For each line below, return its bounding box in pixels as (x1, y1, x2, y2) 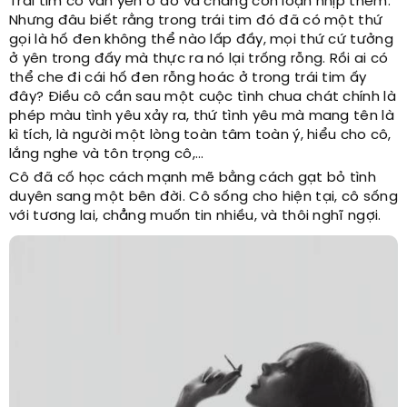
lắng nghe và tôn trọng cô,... (9, 147, 204, 163)
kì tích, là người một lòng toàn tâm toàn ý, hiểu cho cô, (9, 128, 392, 144)
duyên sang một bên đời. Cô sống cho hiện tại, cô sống (9, 190, 398, 205)
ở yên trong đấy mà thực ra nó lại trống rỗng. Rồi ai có (9, 52, 389, 67)
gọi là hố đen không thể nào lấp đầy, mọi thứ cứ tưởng (9, 33, 393, 48)
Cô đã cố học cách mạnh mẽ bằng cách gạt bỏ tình (9, 171, 377, 186)
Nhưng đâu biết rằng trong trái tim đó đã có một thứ (9, 14, 383, 29)
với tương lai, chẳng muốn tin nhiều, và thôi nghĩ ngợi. (9, 209, 382, 224)
